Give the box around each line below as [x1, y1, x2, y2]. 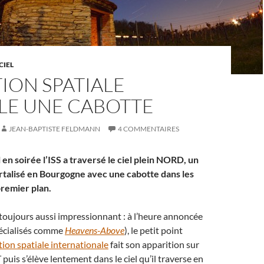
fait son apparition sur [108, 239, 199, 250]
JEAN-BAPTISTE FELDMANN [9, 124, 100, 133]
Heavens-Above [65, 225, 124, 236]
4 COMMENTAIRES [118, 124, 179, 133]
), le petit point [124, 225, 183, 236]
